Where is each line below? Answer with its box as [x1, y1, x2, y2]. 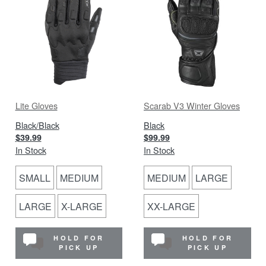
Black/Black [15, 118, 59, 131]
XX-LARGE [147, 199, 195, 213]
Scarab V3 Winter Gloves [144, 99, 240, 112]
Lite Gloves [15, 99, 58, 112]
